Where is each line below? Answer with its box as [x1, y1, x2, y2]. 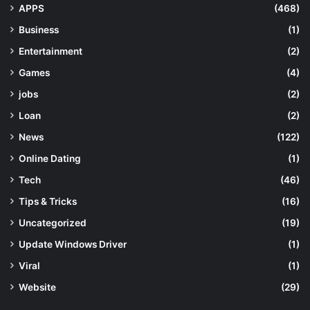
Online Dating [19, 152, 81, 164]
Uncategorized [19, 217, 86, 228]
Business [19, 24, 59, 35]
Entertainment [19, 45, 82, 57]
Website [19, 281, 56, 293]
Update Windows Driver [19, 238, 127, 250]
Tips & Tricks [19, 195, 77, 207]
